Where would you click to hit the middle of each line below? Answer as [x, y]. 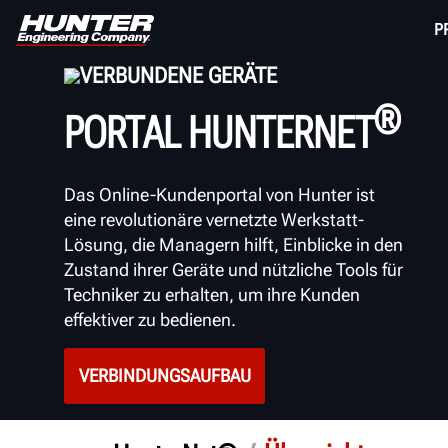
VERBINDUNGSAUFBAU [164, 376]
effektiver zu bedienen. [152, 319]
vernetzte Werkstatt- [285, 219]
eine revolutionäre [135, 219]
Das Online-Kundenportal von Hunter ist [219, 194]
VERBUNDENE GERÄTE [178, 75]
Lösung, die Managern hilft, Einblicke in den [233, 244]
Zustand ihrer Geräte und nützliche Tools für [233, 269]
